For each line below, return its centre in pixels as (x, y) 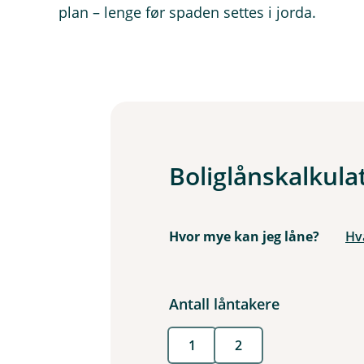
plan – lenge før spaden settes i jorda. (187, 12)
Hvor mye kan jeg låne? (244, 236)
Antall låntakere (224, 304)
